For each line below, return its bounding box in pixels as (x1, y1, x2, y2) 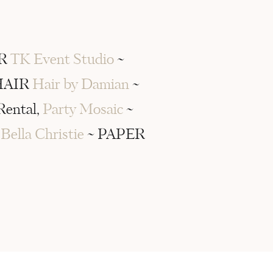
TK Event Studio (10, 53, 114, 67)
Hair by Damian (32, 78, 129, 92)
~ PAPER (83, 128, 145, 142)
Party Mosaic (43, 103, 123, 117)
